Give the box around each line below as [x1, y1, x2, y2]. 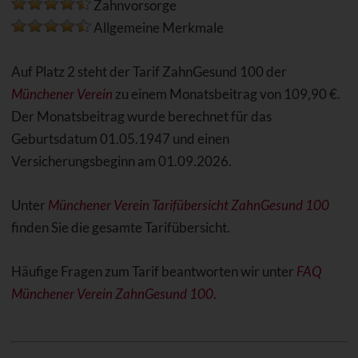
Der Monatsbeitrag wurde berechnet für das [10, 108, 272, 125]
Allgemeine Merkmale [90, 19, 224, 37]
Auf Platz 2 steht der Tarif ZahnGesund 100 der [10, 63, 287, 81]
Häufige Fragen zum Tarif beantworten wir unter [10, 263, 296, 280]
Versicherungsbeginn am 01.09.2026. [10, 153, 232, 170]
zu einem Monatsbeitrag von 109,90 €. [112, 86, 340, 103]
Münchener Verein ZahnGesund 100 [10, 285, 213, 303]
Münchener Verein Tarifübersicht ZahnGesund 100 [47, 197, 329, 214]
